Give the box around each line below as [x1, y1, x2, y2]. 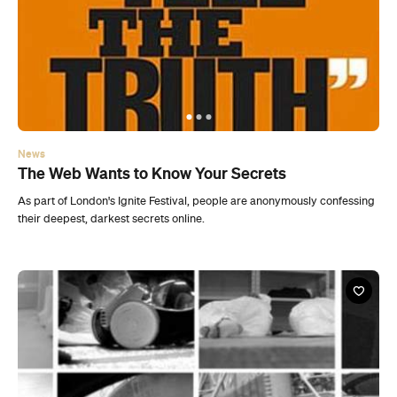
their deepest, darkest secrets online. [18, 98, 205, 111]
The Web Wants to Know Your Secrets [18, 50, 286, 68]
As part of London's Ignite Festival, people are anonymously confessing [18, 81, 375, 93]
